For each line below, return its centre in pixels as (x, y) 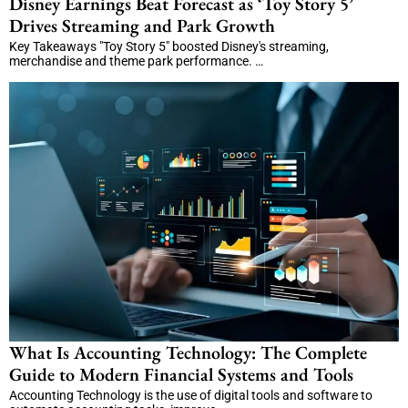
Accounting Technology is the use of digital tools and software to (191, 395)
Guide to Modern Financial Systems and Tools (181, 374)
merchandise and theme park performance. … (136, 61)
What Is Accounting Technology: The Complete (188, 352)
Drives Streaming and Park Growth (142, 25)
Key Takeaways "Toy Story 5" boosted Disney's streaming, (169, 46)
